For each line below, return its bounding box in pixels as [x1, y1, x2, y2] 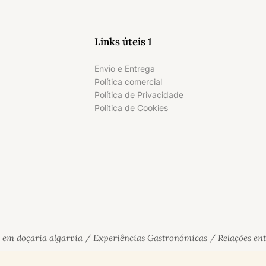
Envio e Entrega [94, 64, 155, 74]
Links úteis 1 [94, 35, 152, 48]
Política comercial [94, 77, 162, 87]
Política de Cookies [94, 103, 168, 113]
